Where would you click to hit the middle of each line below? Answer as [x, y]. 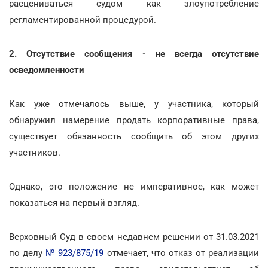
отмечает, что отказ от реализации [182, 253]
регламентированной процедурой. [83, 20]
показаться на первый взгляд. [74, 203]
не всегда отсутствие [202, 54]
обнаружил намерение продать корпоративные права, [134, 120]
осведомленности [47, 70]
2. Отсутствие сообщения [76, 54]
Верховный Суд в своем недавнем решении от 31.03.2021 [134, 237]
